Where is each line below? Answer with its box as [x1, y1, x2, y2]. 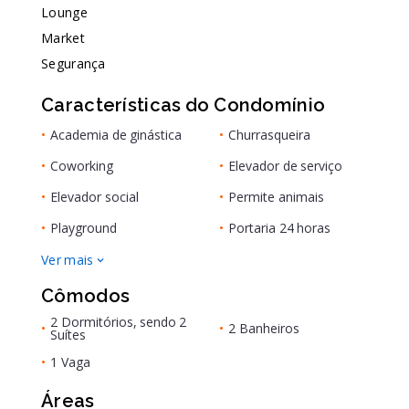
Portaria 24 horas [228, 219, 330, 236]
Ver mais [41, 251, 94, 268]
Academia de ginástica [50, 126, 182, 143]
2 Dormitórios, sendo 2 [50, 313, 187, 330]
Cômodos [41, 285, 131, 307]
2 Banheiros [228, 320, 299, 337]
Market [41, 29, 85, 47]
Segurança [41, 55, 106, 72]
